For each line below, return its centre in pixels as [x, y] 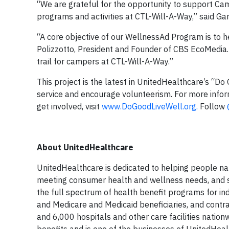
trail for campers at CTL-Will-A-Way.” [105, 61]
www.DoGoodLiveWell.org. [151, 106]
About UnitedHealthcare [85, 147]
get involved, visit [69, 106]
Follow [213, 106]
